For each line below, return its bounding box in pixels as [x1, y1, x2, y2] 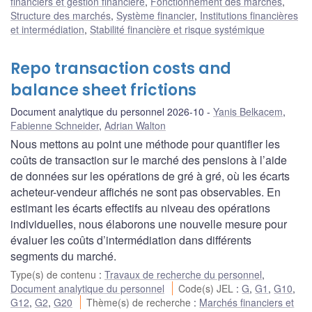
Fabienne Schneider [10, 118, 99, 132]
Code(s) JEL [178, 281, 237, 295]
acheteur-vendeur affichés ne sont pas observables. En [10, 183, 281, 200]
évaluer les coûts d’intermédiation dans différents [10, 231, 251, 248]
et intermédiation [10, 22, 84, 36]
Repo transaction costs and [10, 57, 231, 79]
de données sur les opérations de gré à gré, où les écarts [10, 167, 290, 184]
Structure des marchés [10, 8, 111, 22]
